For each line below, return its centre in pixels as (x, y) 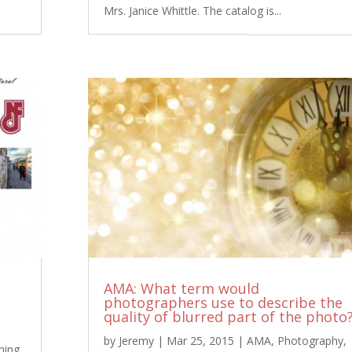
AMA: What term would (181, 289)
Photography (310, 341)
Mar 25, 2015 (200, 341)
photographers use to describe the (223, 303)
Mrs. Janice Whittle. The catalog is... (192, 10)
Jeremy (136, 341)
